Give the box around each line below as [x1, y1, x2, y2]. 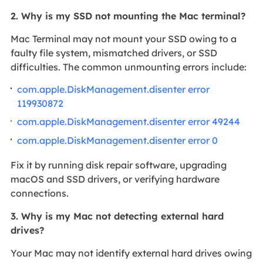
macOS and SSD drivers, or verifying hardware [10, 173, 220, 186]
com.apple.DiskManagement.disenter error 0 [17, 134, 218, 146]
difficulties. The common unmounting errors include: [10, 61, 247, 73]
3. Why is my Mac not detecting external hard [10, 210, 224, 222]
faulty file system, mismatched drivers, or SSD [10, 47, 217, 59]
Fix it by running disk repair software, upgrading [10, 159, 227, 171]
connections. [10, 187, 69, 200]
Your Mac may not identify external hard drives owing [10, 247, 252, 259]
